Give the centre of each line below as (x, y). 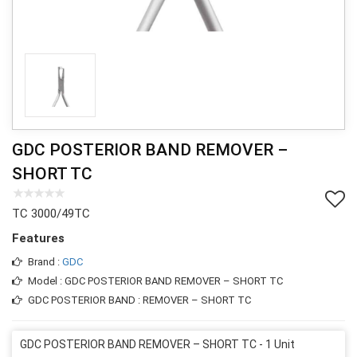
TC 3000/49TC (51, 213)
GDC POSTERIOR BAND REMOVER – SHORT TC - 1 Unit (157, 344)
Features (38, 238)
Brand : (45, 261)
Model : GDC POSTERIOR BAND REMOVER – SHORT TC (155, 280)
